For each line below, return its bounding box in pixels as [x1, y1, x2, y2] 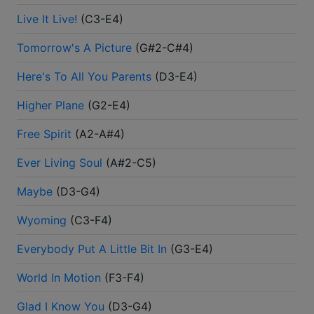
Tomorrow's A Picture [17, 41, 132, 55]
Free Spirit [17, 127, 71, 142]
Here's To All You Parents [17, 69, 151, 84]
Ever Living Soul [17, 156, 102, 170]
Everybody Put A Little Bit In [17, 242, 167, 257]
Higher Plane [17, 98, 84, 113]
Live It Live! [17, 12, 77, 27]
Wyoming [17, 213, 67, 228]
